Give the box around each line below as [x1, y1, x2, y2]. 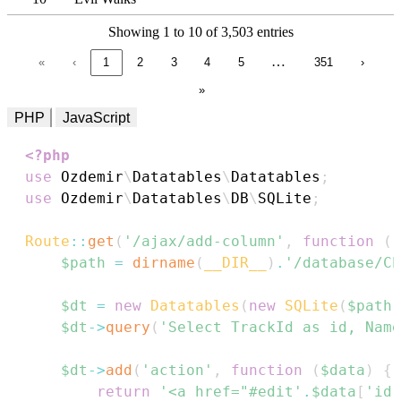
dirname [132, 254, 195, 272]
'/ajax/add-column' [124, 233, 285, 251]
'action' [141, 362, 213, 380]
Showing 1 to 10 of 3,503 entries [107, 23, 294, 39]
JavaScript [63, 110, 130, 126]
